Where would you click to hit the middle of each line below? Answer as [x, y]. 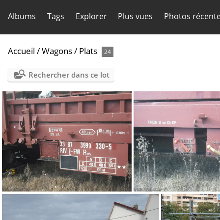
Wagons [57, 51]
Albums [22, 16]
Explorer [91, 16]
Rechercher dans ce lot [69, 75]
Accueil [21, 51]
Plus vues [136, 16]
